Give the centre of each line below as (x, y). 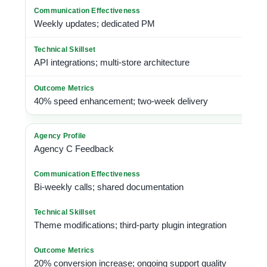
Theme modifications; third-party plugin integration (130, 225)
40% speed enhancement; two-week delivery (121, 101)
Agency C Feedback (74, 149)
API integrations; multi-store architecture (112, 62)
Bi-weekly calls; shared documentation (109, 187)
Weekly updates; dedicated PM (94, 24)
